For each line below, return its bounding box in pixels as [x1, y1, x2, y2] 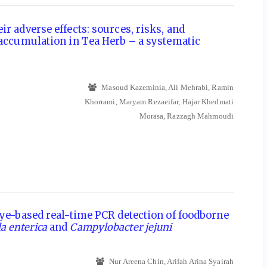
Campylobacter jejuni [70, 221, 172, 234]
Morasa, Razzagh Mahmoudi [139, 111, 234, 120]
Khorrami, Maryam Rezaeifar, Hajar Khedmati [84, 97, 234, 106]
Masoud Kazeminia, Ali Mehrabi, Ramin [100, 82, 234, 92]
